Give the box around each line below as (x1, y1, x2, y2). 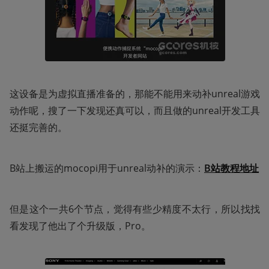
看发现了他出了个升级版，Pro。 (10, 219, 151, 232)
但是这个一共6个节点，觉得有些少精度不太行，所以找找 (10, 202, 260, 216)
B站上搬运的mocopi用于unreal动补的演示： (10, 161, 204, 175)
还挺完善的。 (10, 120, 67, 134)
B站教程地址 (204, 161, 259, 175)
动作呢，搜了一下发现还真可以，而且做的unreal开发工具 (10, 103, 260, 117)
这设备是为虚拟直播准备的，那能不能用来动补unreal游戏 (10, 86, 260, 100)
